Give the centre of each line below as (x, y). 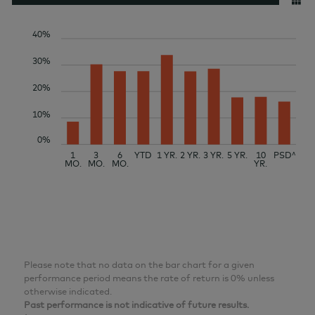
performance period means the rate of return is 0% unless (149, 278)
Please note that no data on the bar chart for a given (139, 265)
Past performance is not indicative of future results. (136, 305)
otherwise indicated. (68, 291)
